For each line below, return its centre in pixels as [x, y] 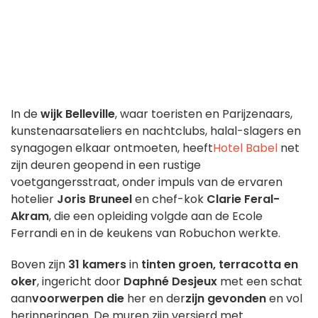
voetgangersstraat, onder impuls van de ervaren [147, 182]
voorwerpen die [78, 299]
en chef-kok [169, 199]
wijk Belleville [78, 114]
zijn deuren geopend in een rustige [106, 165]
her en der [155, 299]
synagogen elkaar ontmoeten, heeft [112, 148]
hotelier [34, 199]
